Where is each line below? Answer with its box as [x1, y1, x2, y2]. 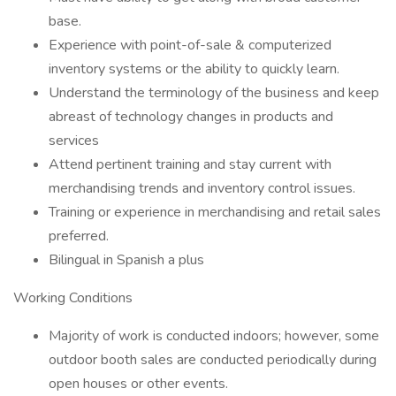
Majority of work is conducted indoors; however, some [49, 326, 379, 346]
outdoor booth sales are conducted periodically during [49, 350, 377, 369]
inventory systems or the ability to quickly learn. [49, 59, 339, 79]
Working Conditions [13, 288, 133, 308]
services [49, 131, 99, 150]
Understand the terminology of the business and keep [49, 83, 379, 103]
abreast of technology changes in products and [49, 107, 333, 126]
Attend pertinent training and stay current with [49, 155, 331, 174]
